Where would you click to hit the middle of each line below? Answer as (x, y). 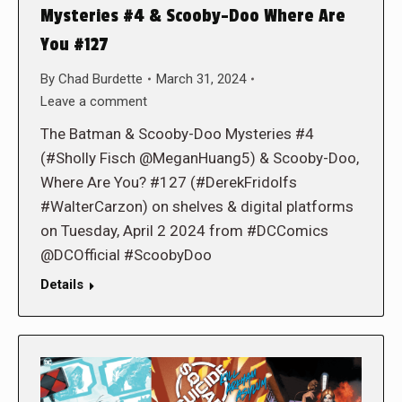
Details (62, 284)
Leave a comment (94, 101)
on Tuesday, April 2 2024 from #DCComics (184, 230)
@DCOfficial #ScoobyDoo (126, 254)
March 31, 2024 (201, 79)
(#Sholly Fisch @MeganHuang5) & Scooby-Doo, (200, 157)
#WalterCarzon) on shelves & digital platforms (197, 206)
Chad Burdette (100, 79)
